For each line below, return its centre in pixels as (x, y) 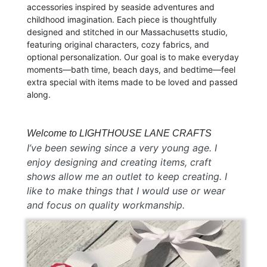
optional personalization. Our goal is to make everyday (133, 57)
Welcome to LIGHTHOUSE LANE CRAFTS (119, 133)
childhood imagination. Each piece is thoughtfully (122, 20)
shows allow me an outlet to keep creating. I (127, 177)
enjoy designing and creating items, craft (119, 162)
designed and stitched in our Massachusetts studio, (127, 32)
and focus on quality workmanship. (106, 205)
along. (39, 95)
